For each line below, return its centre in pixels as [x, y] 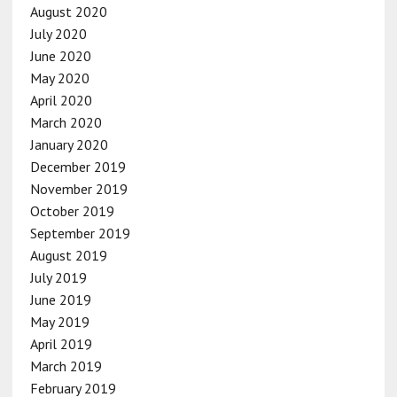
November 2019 [78, 188]
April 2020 [61, 100]
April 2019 [61, 343]
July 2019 [58, 277]
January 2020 [69, 144]
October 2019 [72, 210]
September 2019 [80, 233]
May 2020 [59, 78]
